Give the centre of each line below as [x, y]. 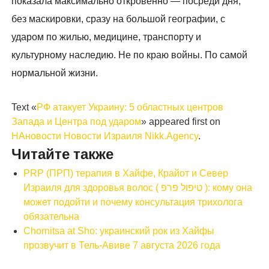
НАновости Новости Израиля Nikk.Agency [105, 136]
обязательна [52, 217]
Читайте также [63, 155]
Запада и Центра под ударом [77, 122]
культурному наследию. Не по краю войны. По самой [130, 55]
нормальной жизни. [55, 73]
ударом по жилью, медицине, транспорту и [107, 37]
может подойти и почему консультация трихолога [133, 202]
